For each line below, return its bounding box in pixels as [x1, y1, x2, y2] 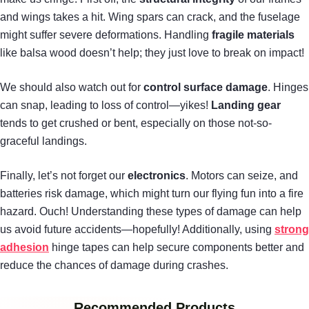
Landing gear [211, 99, 281, 111]
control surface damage [143, 81, 268, 93]
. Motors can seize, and [186, 169, 298, 181]
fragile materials [212, 28, 295, 41]
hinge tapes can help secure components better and [49, 241, 304, 253]
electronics [128, 169, 186, 181]
